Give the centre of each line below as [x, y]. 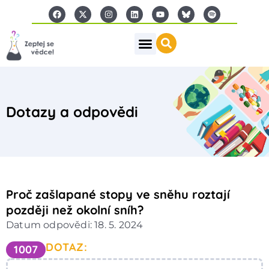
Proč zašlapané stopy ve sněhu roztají [118, 194]
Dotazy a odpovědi [72, 111]
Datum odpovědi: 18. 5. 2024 [75, 225]
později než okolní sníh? [75, 210]
